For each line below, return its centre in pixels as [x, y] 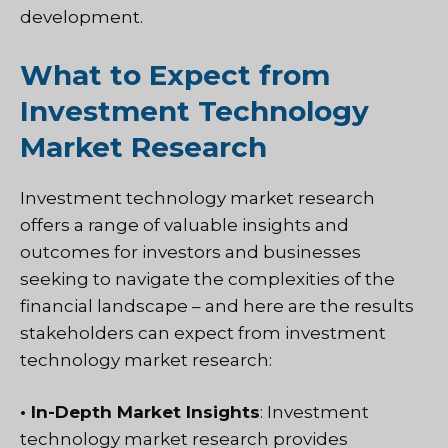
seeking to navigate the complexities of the [207, 278]
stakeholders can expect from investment [203, 332]
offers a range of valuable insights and [184, 224]
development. [81, 17]
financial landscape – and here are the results [217, 305]
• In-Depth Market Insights [140, 412]
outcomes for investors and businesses [190, 251]
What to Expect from [175, 74]
